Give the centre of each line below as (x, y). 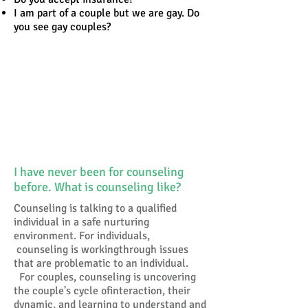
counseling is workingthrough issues (101, 250)
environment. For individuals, (82, 236)
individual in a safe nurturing (81, 222)
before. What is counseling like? (97, 187)
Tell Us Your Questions (96, 147)
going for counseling (86, 120)
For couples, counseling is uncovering (105, 277)
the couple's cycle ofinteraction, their (102, 291)
